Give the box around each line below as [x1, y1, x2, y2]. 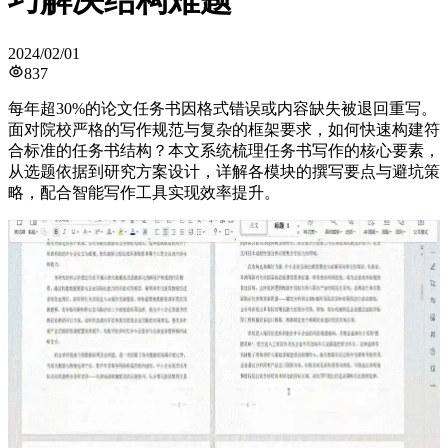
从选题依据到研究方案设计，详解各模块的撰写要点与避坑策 [8, 162, 440, 180]
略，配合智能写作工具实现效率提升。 [8, 183, 280, 201]
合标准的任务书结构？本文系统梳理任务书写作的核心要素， [8, 141, 440, 159]
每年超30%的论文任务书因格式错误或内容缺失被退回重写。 [8, 99, 437, 117]
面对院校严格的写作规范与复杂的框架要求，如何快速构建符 [8, 120, 440, 138]
